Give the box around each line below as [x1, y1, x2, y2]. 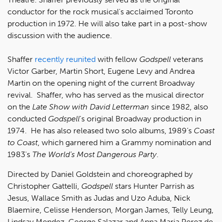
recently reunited [35, 55, 96, 64]
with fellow [96, 55, 139, 64]
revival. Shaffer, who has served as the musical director [7, 90, 204, 100]
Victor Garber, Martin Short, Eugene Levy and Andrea [7, 66, 195, 76]
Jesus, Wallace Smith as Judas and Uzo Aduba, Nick [7, 193, 190, 203]
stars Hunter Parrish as [115, 181, 194, 191]
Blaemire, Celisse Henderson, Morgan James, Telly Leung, [7, 205, 214, 215]
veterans [171, 55, 203, 64]
